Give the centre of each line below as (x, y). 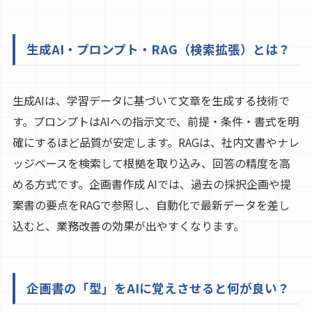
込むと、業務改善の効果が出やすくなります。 (128, 226)
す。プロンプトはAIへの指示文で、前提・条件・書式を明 (155, 122)
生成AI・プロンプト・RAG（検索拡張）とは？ (158, 49)
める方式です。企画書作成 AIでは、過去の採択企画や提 (151, 184)
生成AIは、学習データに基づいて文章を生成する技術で (151, 101)
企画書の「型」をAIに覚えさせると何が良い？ (158, 288)
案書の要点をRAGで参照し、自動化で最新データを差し (151, 205)
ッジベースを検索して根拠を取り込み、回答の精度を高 (151, 163)
